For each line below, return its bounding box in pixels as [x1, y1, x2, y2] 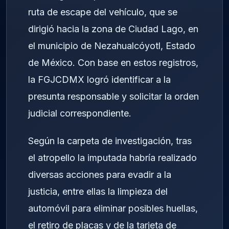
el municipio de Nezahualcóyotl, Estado [28, 40, 195, 51]
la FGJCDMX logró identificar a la [28, 74, 171, 85]
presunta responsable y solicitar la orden [28, 90, 199, 102]
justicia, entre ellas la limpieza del [28, 186, 168, 197]
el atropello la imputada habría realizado [28, 152, 197, 164]
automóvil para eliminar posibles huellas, [28, 203, 198, 214]
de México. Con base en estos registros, [28, 57, 198, 68]
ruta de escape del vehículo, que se [28, 6, 177, 17]
